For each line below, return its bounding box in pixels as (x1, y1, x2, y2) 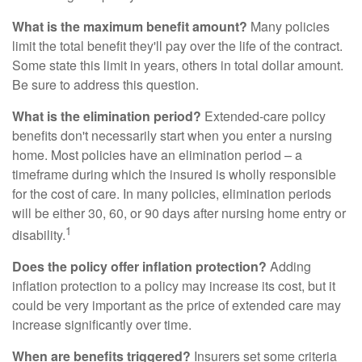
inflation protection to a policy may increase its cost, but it (12, 276, 335, 296)
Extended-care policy (201, 107, 326, 125)
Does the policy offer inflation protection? (12, 257, 267, 276)
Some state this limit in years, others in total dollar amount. (12, 56, 343, 74)
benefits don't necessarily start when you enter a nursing (12, 126, 332, 145)
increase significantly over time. (12, 315, 192, 335)
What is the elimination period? (12, 107, 201, 125)
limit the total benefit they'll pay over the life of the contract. (12, 36, 343, 55)
